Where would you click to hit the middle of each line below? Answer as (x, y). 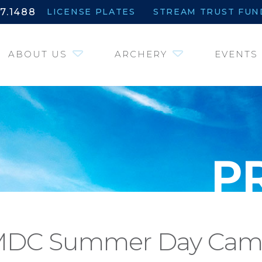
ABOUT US (38, 54)
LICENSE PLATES (91, 12)
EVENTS (236, 54)
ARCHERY (141, 54)
